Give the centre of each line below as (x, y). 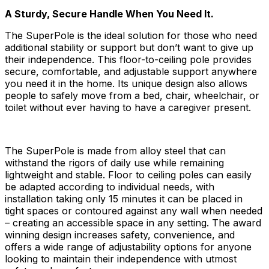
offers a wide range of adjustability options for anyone (128, 247)
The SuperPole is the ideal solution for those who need (131, 35)
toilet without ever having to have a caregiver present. (128, 107)
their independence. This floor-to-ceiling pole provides (128, 59)
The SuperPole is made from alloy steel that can (115, 151)
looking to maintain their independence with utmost (121, 259)
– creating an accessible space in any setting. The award (133, 223)
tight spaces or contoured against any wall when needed (134, 211)
